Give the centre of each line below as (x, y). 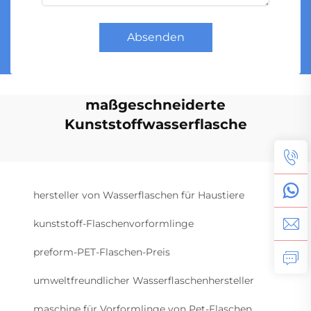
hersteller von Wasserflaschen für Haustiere (139, 195)
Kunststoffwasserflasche (155, 124)
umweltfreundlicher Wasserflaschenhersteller (144, 280)
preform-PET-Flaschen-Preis (102, 252)
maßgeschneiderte (155, 104)
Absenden (155, 37)
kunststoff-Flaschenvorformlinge (114, 223)
